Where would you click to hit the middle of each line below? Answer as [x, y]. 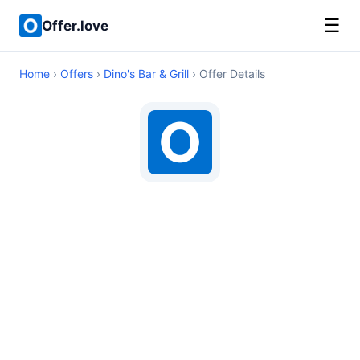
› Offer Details [227, 74]
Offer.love [75, 25]
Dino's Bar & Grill [146, 74]
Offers [77, 74]
